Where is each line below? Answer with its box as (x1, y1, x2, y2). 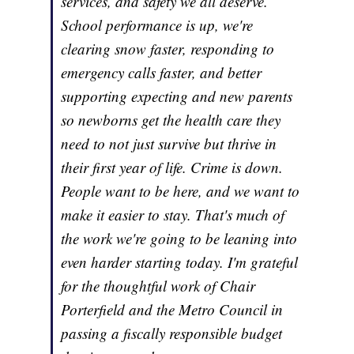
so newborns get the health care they (61, 109, 281, 130)
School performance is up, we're (61, 14, 254, 35)
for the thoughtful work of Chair (61, 275, 256, 296)
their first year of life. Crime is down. (61, 156, 284, 177)
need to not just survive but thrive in (61, 133, 277, 153)
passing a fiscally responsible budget (61, 322, 283, 343)
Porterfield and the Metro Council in (61, 299, 284, 319)
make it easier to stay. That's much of (61, 204, 285, 224)
